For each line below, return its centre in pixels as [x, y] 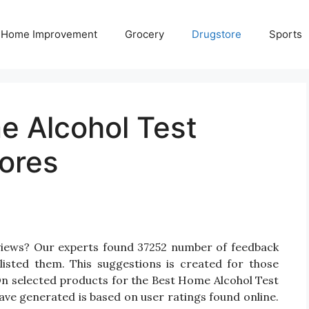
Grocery [144, 34]
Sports [286, 34]
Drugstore [217, 34]
